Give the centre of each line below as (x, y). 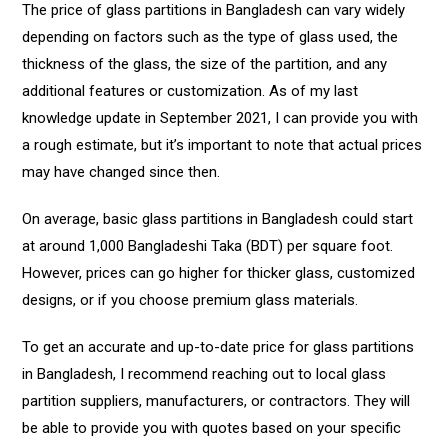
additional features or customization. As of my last (190, 91)
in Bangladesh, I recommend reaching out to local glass (204, 374)
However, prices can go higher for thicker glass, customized (219, 273)
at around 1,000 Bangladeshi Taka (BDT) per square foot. (208, 246)
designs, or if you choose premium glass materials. (190, 300)
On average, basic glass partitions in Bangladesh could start (218, 219)
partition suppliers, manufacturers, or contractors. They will (216, 401)
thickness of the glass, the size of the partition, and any (205, 64)
